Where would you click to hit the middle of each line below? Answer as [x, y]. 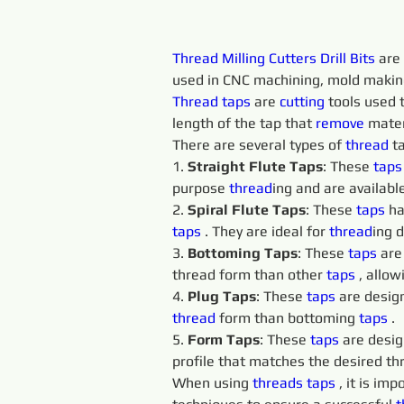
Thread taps [213, 101]
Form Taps [224, 340]
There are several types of [259, 145]
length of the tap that [244, 123]
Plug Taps [222, 296]
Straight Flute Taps [255, 166]
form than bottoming [287, 318]
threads [280, 383]
